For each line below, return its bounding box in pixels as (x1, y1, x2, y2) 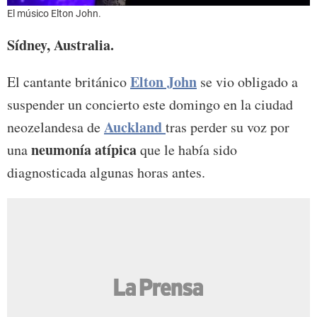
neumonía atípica (28, 139, 137, 161)
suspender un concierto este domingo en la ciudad (7, 95, 293, 115)
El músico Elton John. (7, 8, 101, 20)
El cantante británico (7, 72, 130, 92)
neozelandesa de (7, 117, 104, 137)
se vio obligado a (197, 72, 298, 92)
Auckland (104, 117, 166, 138)
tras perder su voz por (166, 117, 289, 137)
